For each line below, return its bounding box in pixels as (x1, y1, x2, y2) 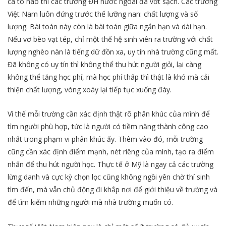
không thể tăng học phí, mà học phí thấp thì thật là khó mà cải (8, 72, 209, 82)
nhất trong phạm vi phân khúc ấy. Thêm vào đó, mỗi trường (8, 134, 203, 144)
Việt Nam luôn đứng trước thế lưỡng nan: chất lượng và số (8, 9, 198, 19)
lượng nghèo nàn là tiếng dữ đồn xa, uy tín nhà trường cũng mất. (8, 47, 218, 57)
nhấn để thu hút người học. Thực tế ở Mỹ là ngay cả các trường (8, 159, 213, 169)
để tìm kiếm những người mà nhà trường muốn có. (8, 197, 173, 207)
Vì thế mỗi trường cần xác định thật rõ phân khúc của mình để (8, 109, 210, 119)
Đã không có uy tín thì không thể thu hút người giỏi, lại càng (8, 60, 201, 70)
